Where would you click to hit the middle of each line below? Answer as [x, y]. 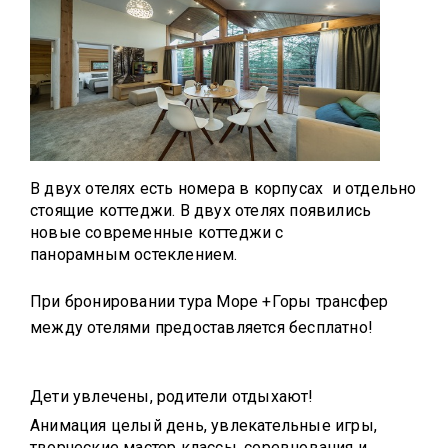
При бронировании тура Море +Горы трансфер [209, 302]
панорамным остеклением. [134, 255]
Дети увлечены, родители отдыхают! [172, 397]
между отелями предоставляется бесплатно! [201, 328]
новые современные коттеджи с [157, 233]
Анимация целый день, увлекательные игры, [203, 426]
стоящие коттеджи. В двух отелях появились [201, 211]
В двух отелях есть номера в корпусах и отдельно [223, 189]
